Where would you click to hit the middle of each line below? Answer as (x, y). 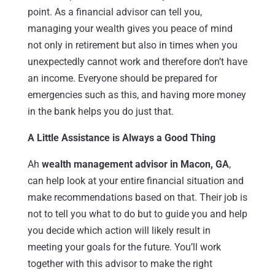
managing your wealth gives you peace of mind (130, 28)
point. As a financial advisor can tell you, (114, 12)
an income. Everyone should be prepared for (122, 78)
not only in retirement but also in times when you (132, 45)
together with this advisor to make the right (120, 263)
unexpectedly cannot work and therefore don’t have (137, 61)
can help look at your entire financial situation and (135, 180)
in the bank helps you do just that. (100, 111)
